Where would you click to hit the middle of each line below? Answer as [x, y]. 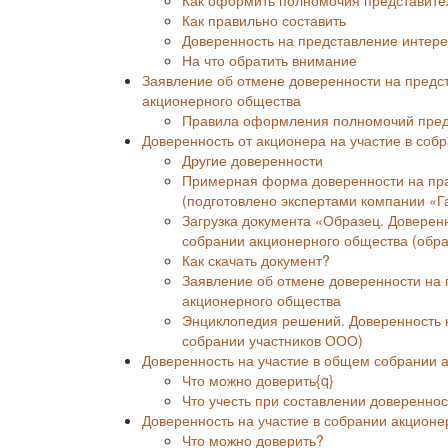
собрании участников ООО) [272, 339]
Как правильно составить [264, 19]
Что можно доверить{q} [258, 379]
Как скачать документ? [256, 259]
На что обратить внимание [269, 59]
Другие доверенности [252, 159]
